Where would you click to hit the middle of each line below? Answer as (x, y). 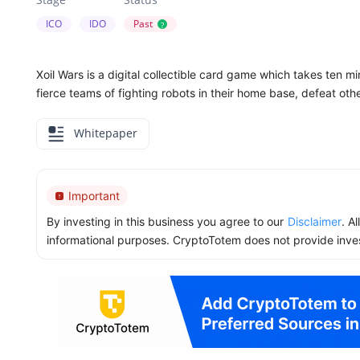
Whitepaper (104, 133)
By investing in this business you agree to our (165, 222)
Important (94, 196)
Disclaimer (315, 222)
